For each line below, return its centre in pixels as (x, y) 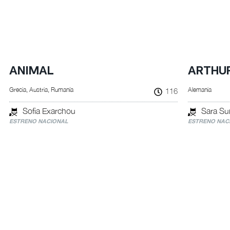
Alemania (200, 90)
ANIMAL (31, 71)
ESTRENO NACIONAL (39, 121)
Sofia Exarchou (49, 111)
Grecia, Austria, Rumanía (41, 90)
